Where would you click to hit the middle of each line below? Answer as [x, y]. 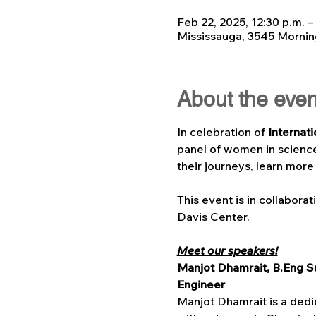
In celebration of [222, 132]
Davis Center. [213, 217]
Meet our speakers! [227, 250]
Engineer [202, 284]
